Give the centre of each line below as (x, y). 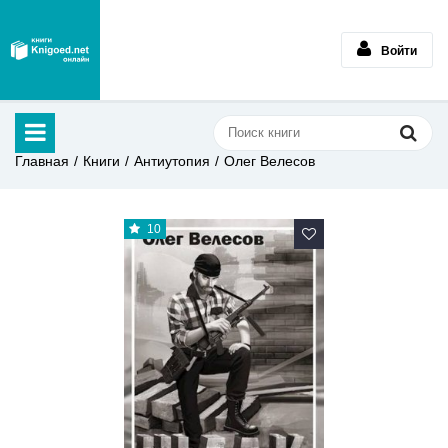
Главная (42, 161)
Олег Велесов (269, 161)
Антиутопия (172, 161)
